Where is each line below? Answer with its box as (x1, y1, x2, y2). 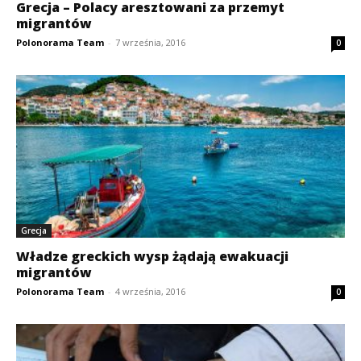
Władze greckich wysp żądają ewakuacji (16, 247, 288, 265)
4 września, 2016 (115, 284, 185, 297)
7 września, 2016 (115, 36, 185, 49)
